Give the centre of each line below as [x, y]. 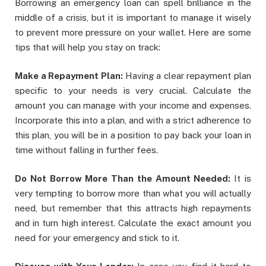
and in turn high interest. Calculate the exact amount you [133, 223]
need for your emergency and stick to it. [97, 238]
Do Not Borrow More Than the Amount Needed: [125, 179]
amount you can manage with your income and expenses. [133, 106]
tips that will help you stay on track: [88, 47]
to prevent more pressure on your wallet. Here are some [133, 33]
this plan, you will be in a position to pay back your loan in [133, 135]
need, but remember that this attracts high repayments [133, 208]
